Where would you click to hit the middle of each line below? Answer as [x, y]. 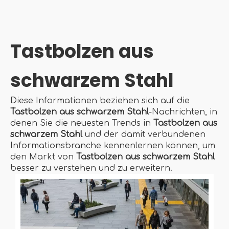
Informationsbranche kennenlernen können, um [113, 146]
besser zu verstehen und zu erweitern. [91, 168]
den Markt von [43, 157]
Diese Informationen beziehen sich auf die [100, 101]
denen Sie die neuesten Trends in [82, 123]
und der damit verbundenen [144, 134]
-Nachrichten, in [183, 112]
